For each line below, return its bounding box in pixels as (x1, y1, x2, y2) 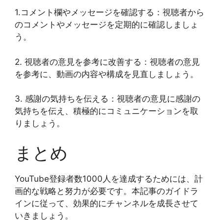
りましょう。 (15, 118, 65, 129)
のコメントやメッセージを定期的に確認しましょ (15, 20, 198, 30)
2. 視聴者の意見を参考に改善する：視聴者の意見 (15, 56, 200, 67)
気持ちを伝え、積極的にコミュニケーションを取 (15, 106, 198, 116)
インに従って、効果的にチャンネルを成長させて (15, 198, 198, 208)
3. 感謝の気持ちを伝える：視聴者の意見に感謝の (15, 94, 200, 104)
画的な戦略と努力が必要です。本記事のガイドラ (15, 186, 198, 196)
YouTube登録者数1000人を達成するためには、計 (15, 173, 203, 184)
